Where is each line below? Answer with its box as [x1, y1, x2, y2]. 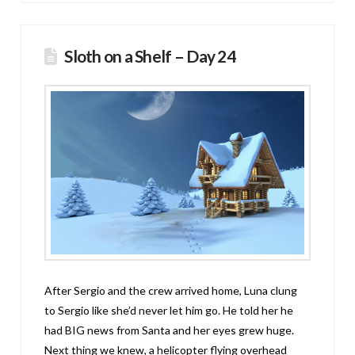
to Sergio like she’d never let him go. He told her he [44, 303, 294, 318]
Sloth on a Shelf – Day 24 [64, 46, 235, 67]
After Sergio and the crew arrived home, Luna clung [44, 284, 298, 298]
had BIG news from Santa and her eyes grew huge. [44, 323, 295, 338]
